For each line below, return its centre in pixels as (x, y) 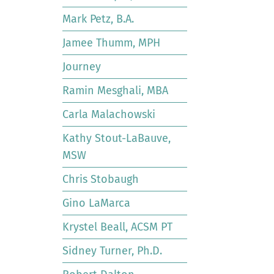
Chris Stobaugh (101, 179)
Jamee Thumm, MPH (111, 43)
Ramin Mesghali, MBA (115, 91)
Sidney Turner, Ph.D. (112, 251)
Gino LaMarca (96, 203)
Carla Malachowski (109, 114)
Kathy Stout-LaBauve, (117, 138)
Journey (82, 67)
